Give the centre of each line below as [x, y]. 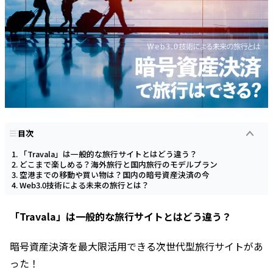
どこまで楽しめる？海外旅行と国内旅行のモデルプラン [119, 165]
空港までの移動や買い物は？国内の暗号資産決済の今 [115, 175]
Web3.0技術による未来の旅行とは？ [84, 185]
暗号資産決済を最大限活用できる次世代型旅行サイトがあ [136, 246]
